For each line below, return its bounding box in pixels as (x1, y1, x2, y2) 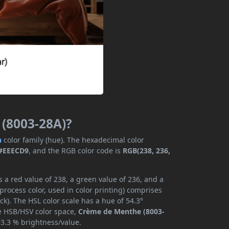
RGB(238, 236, (123, 146, 171, 156)
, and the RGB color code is (29, 146, 123, 156)
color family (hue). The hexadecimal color (4, 135, 145, 145)
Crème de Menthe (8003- (78, 207, 165, 217)
